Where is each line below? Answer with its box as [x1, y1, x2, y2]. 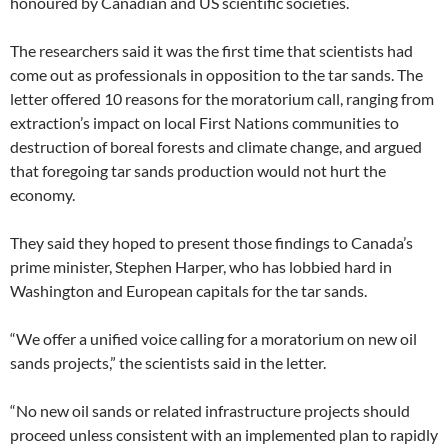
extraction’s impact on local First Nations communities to [10, 112, 399, 132]
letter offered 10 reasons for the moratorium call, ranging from [10, 88, 434, 108]
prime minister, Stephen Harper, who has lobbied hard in [10, 256, 392, 276]
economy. [10, 184, 75, 204]
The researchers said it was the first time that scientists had [10, 40, 413, 60]
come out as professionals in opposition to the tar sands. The [10, 64, 423, 84]
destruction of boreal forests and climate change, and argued [10, 136, 422, 156]
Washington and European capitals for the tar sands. [10, 280, 367, 300]
